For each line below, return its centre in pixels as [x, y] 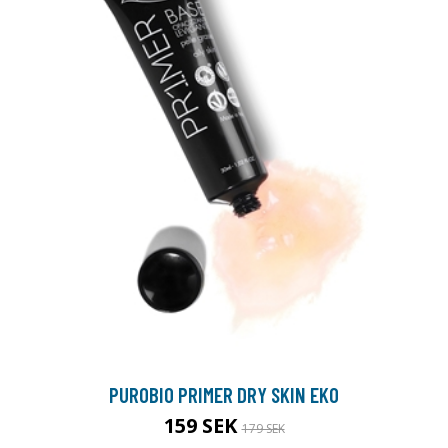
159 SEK [202, 426]
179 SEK [263, 429]
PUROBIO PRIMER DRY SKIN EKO [224, 395]
